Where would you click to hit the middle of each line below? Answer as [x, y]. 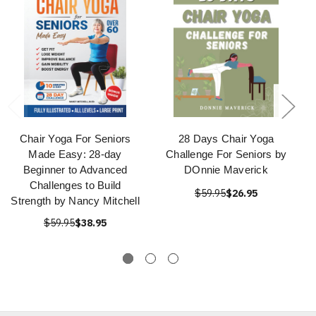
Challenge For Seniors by [226, 154]
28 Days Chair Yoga [226, 139]
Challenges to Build [75, 186]
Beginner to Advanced [75, 170]
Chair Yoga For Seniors [75, 139]
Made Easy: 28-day [75, 154]
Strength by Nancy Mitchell [75, 201]
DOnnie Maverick [226, 170]
